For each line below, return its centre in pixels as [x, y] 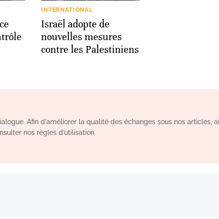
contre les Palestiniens [90, 49]
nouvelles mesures [81, 37]
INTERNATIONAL [67, 10]
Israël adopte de [75, 24]
